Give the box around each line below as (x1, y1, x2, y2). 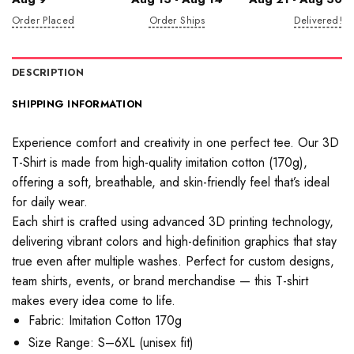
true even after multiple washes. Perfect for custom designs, (12, 252, 334, 271)
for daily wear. (12, 193, 88, 212)
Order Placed (12, 13, 75, 28)
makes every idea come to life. (12, 292, 175, 311)
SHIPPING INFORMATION (12, 96, 143, 112)
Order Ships (149, 13, 205, 28)
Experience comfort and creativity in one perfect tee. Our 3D (12, 134, 339, 153)
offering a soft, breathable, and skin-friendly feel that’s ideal (12, 173, 330, 192)
